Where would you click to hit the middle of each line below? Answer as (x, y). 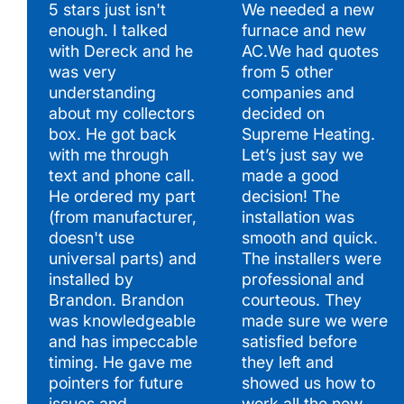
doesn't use (91, 237)
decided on (283, 113)
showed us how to (308, 382)
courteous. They (301, 299)
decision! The (290, 196)
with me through (108, 154)
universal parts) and (122, 258)
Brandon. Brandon (116, 299)
